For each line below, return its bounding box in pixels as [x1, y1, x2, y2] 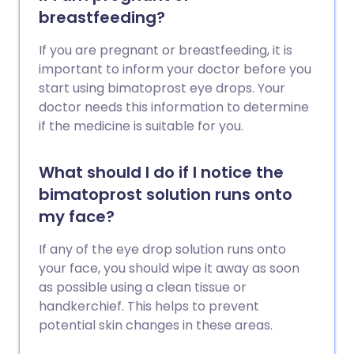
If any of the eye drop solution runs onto [39, 240, 286, 258]
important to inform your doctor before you [39, 60, 311, 78]
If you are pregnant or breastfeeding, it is [39, 41, 292, 59]
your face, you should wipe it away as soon [39, 259, 299, 277]
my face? [39, 205, 115, 228]
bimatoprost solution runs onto [39, 183, 292, 205]
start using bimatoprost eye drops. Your [39, 79, 285, 97]
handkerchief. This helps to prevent [39, 297, 259, 315]
